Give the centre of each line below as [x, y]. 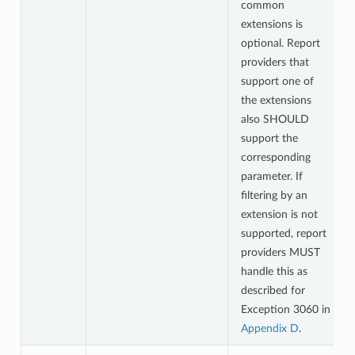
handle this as [274, 271]
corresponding [275, 157]
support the [269, 138]
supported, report [283, 233]
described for [273, 290]
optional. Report [280, 43]
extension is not [279, 214]
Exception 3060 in [285, 309]
